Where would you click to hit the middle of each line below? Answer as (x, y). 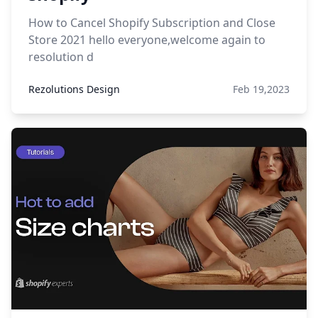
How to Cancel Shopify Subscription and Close (152, 23)
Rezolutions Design (74, 89)
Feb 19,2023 (261, 89)
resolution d (61, 57)
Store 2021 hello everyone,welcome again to (147, 40)
